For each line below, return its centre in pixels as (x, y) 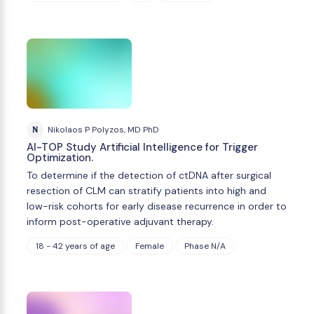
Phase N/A (205, 246)
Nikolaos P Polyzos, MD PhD (103, 129)
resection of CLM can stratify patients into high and (146, 191)
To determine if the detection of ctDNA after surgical (149, 176)
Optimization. (60, 158)
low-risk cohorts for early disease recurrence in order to (157, 206)
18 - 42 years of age (75, 246)
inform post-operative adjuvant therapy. (120, 222)
